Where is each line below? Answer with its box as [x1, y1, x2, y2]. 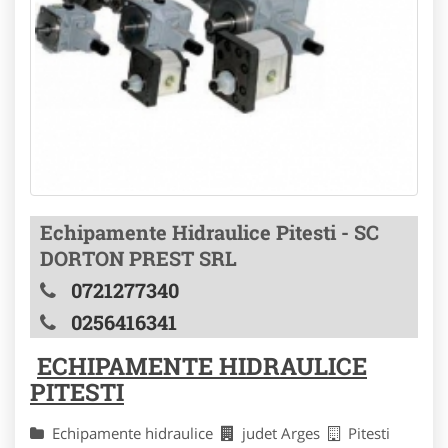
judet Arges [242, 423, 328, 444]
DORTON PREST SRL [40, 245, 237, 272]
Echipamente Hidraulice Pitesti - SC [40, 219, 379, 246]
